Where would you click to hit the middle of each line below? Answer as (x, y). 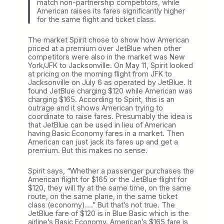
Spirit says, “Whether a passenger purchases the (111, 170)
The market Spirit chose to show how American (108, 39)
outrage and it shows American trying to (95, 107)
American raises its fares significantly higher (111, 10)
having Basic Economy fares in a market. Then (106, 133)
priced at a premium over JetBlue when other (105, 48)
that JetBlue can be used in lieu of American (102, 124)
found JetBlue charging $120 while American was (110, 90)
